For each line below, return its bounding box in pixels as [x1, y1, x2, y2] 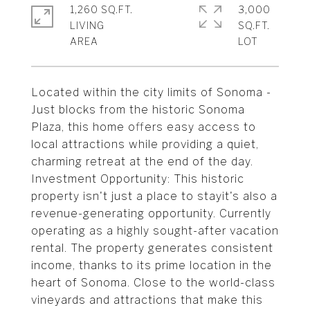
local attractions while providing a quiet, [31, 138, 259, 151]
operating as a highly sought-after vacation [31, 224, 279, 237]
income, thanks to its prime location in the [31, 259, 272, 272]
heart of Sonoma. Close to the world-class [31, 276, 275, 289]
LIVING [70, 19, 104, 31]
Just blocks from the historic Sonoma [31, 103, 245, 116]
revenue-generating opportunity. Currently [31, 207, 271, 220]
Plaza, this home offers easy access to [31, 120, 256, 134]
